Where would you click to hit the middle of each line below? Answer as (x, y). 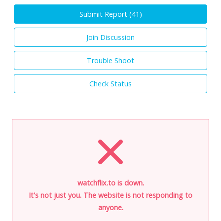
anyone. (110, 207)
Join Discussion (110, 37)
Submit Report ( (105, 14)
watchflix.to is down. (110, 183)
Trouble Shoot (110, 60)
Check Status (110, 83)
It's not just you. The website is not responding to (110, 195)
